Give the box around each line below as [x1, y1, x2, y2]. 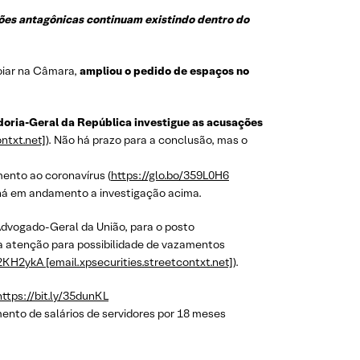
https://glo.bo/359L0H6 [111, 168, 229, 182]
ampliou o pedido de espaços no [80, 63, 249, 78]
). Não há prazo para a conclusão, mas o [46, 133, 247, 147]
